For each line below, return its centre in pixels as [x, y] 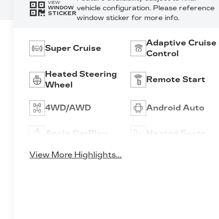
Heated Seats [176, 133]
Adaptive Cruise [181, 43]
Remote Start [175, 79]
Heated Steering [81, 74]
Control [162, 53]
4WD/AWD [68, 108]
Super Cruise [73, 48]
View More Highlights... [76, 155]
